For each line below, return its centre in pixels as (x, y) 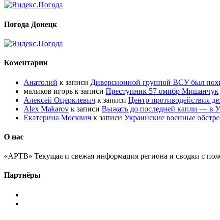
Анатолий (41, 82)
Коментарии (26, 63)
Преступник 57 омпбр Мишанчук (162, 91)
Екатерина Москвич (57, 117)
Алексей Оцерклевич (59, 100)
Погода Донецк (30, 24)
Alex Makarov (46, 109)
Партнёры (22, 175)
